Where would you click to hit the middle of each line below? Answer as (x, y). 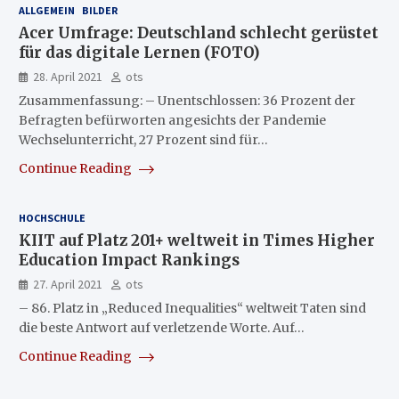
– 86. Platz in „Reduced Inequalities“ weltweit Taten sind (192, 308)
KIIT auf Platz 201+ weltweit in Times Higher (196, 240)
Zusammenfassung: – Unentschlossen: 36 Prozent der (187, 100)
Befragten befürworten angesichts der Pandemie (172, 120)
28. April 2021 (67, 76)
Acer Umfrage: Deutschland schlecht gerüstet (198, 33)
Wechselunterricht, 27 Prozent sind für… (143, 139)
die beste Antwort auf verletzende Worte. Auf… (161, 327)
